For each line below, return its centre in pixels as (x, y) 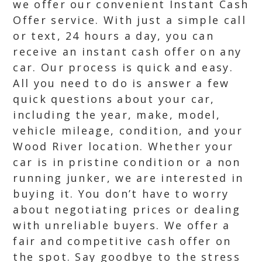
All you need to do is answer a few (121, 83)
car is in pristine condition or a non (127, 162)
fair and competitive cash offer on (122, 241)
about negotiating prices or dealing (127, 209)
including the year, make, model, (117, 115)
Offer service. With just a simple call (130, 20)
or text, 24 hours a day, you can (114, 36)
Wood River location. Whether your (123, 146)
